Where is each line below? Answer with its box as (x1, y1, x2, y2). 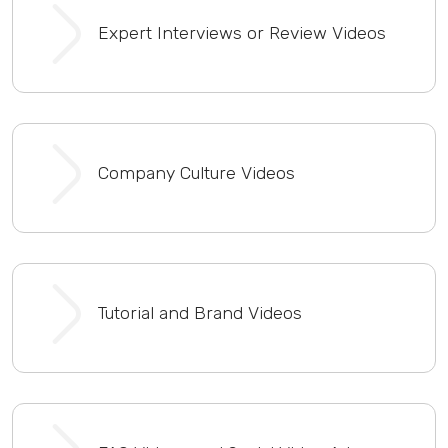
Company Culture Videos (98, 163, 295, 184)
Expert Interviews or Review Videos (98, 23, 386, 44)
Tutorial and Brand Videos (98, 303, 302, 324)
